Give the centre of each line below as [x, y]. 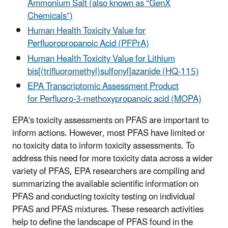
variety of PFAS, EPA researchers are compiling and [108, 171]
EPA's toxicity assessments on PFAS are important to [110, 120]
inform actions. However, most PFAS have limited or [109, 133]
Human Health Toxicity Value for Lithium [101, 59]
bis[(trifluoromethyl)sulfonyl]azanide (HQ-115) [113, 72]
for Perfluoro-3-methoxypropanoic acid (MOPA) [115, 99]
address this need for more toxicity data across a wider [112, 159]
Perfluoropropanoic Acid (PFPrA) [88, 44]
